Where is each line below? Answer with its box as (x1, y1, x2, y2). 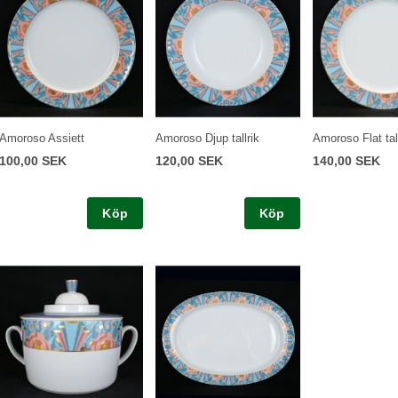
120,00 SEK (155, 154, 224, 168)
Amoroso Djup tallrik (155, 131, 260, 145)
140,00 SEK (312, 154, 380, 168)
